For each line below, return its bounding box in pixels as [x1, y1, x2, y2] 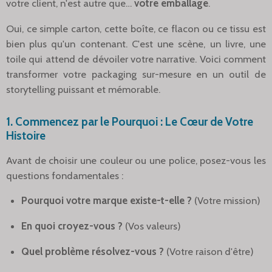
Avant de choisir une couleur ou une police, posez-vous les [6, 154, 266, 166]
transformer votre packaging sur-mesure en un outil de [6, 67, 266, 80]
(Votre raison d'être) [166, 245, 254, 257]
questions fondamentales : [6, 169, 123, 182]
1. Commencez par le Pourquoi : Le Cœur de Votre [6, 115, 253, 129]
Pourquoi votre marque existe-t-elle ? [21, 194, 192, 207]
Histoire [6, 129, 46, 143]
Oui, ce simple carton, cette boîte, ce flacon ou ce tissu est [6, 22, 266, 35]
